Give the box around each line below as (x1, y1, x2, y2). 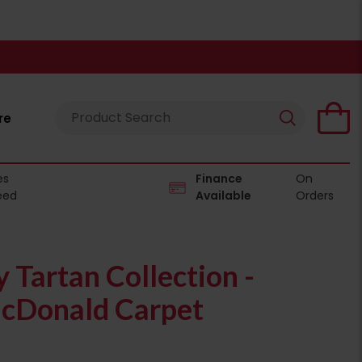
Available (195, 187, 254, 204)
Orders (295, 187, 334, 204)
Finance (195, 170, 242, 187)
